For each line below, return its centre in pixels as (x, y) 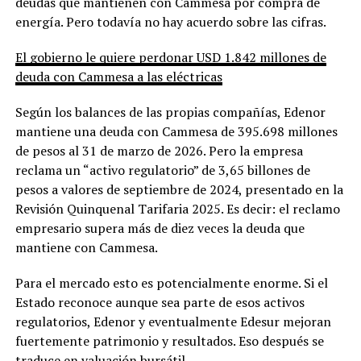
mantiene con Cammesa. (86, 248)
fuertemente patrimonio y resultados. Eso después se (169, 341)
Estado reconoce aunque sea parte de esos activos (160, 303)
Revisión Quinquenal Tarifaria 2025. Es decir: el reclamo (177, 209)
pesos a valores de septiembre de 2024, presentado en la (179, 190)
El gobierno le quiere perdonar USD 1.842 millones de (170, 58)
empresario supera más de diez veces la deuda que (160, 228)
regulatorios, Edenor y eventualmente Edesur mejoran (173, 322)
